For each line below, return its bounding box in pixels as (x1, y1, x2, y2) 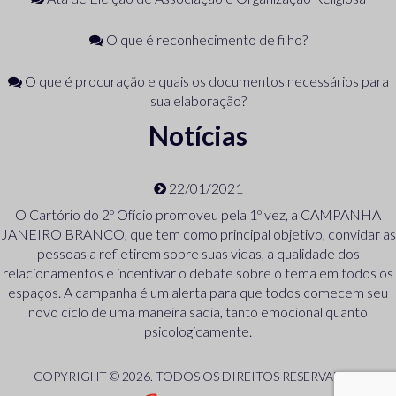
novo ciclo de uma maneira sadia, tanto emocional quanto (28, 303, 368, 320)
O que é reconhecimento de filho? (103, 31, 308, 48)
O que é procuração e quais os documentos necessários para (21, 72, 389, 89)
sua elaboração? (149, 92, 247, 109)
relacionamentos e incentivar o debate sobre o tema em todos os (3, 264, 393, 281)
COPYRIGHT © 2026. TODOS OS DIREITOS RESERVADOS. (34, 369, 362, 384)
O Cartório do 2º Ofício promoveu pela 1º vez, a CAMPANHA (15, 206, 381, 223)
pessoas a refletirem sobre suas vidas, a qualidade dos (36, 245, 360, 262)
